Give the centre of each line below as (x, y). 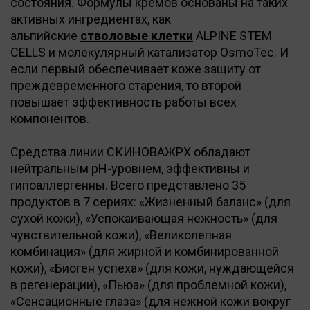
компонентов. (50, 118)
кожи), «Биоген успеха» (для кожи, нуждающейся (152, 268)
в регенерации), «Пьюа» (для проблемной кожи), (148, 284)
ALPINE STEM (232, 35)
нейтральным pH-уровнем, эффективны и (130, 168)
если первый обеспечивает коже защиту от (136, 69)
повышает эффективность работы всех (124, 102)
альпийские (45, 35)
